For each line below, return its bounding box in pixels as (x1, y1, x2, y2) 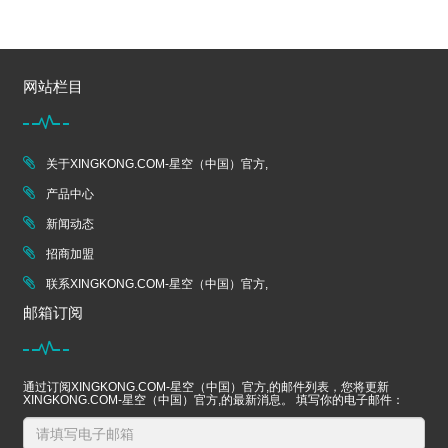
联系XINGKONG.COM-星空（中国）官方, (46, 277, 268, 292)
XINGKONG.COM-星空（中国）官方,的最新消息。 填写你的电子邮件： (23, 393, 404, 408)
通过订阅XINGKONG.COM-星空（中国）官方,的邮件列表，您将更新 (23, 380, 389, 395)
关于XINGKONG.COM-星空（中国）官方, (46, 157, 268, 172)
